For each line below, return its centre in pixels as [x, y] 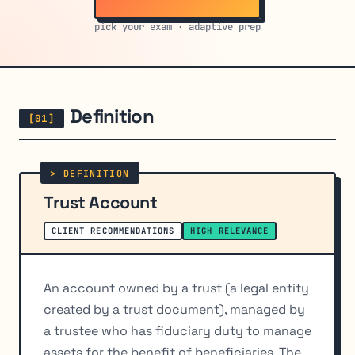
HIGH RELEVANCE [230, 231]
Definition [112, 116]
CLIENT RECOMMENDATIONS [113, 231]
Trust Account [101, 203]
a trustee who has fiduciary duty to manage [177, 331]
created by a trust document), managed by [174, 310]
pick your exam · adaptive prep [177, 26]
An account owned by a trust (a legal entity [176, 288]
